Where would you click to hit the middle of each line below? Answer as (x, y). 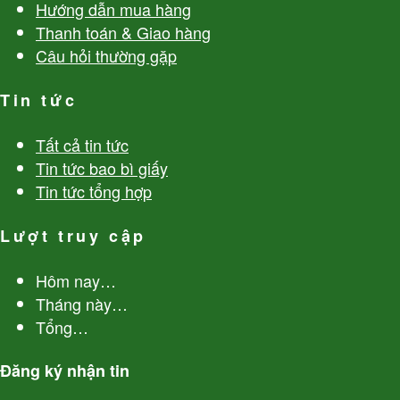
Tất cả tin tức (82, 144)
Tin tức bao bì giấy (102, 167)
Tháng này (74, 303)
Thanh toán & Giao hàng (123, 32)
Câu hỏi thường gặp (106, 55)
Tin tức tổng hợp (94, 191)
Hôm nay (68, 280)
